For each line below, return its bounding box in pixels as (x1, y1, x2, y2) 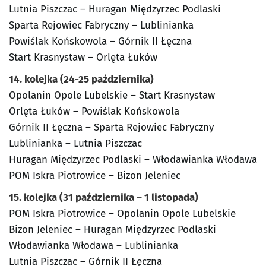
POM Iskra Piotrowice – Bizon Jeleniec (9, 169, 180, 182)
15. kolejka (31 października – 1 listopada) (9, 191, 198, 204)
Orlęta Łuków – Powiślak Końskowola (9, 105, 179, 118)
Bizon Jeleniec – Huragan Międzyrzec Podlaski (9, 223, 216, 236)
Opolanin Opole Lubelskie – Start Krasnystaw (9, 89, 215, 102)
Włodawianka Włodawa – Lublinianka (9, 239, 178, 252)
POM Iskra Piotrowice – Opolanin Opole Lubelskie (9, 207, 236, 220)
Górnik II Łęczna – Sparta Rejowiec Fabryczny (9, 121, 214, 134)
